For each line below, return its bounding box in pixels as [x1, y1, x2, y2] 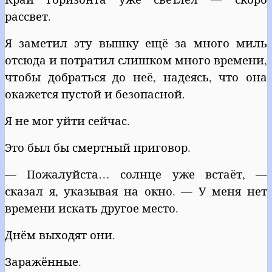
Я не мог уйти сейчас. [5, 112, 130, 128]
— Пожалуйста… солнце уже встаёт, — [5, 166, 267, 182]
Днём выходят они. [5, 226, 115, 242]
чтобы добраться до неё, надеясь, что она [5, 69, 267, 84]
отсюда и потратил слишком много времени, [5, 52, 267, 67]
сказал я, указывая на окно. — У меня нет [5, 183, 267, 199]
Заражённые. [5, 253, 81, 269]
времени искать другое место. [5, 200, 178, 216]
